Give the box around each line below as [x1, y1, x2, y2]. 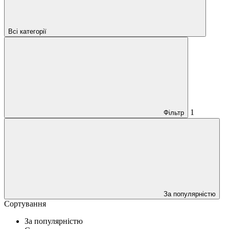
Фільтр [164, 108, 184, 117]
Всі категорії [8, 27, 47, 35]
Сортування [4, 199, 46, 208]
